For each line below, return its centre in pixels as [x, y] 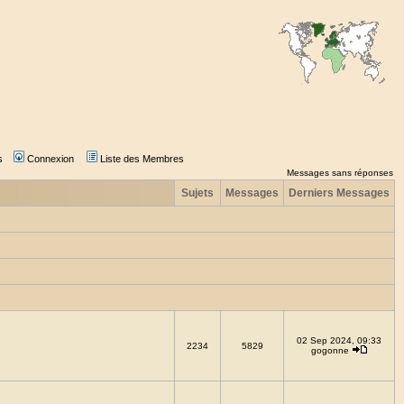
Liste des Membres [142, 159]
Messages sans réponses [340, 173]
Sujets [197, 193]
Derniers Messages [339, 193]
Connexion [50, 159]
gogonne [330, 350]
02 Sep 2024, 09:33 [339, 340]
